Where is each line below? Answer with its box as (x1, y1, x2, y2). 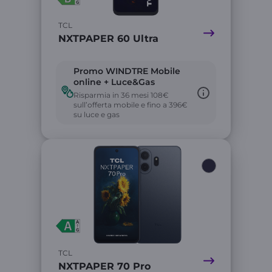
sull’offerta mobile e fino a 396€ (73, 100, 188, 109)
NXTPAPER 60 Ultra (58, 33, 158, 44)
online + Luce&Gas (73, 76, 155, 87)
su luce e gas (73, 110, 120, 119)
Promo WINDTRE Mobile (73, 66, 180, 76)
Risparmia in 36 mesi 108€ (73, 90, 169, 100)
